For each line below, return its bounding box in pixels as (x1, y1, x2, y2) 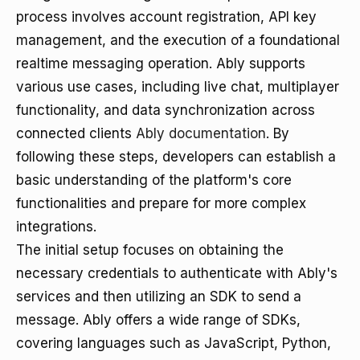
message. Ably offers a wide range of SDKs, (16, 312, 301, 328)
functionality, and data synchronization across (16, 102, 315, 118)
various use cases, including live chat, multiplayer (16, 79, 339, 95)
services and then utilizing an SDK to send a (16, 288, 301, 305)
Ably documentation (136, 125, 266, 141)
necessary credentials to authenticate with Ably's (16, 265, 337, 281)
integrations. (16, 219, 96, 235)
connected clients (16, 125, 136, 141)
